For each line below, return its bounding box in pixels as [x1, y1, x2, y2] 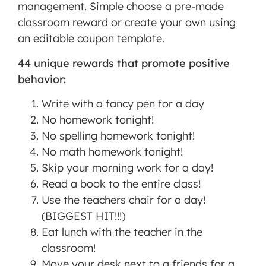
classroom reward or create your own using [18, 15, 236, 30]
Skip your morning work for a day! [42, 161, 213, 175]
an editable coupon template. [18, 31, 164, 46]
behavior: [18, 72, 66, 86]
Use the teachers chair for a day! [42, 193, 205, 207]
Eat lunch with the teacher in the [42, 225, 202, 239]
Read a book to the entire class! [42, 177, 201, 191]
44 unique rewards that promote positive [18, 56, 230, 70]
